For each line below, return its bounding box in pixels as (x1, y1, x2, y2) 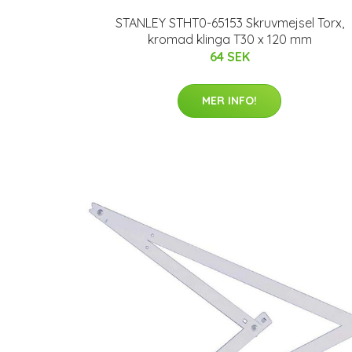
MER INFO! (202, 93, 257, 108)
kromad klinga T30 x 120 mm (147, 31, 312, 47)
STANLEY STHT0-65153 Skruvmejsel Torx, (115, 15, 344, 31)
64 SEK (209, 49, 250, 64)
